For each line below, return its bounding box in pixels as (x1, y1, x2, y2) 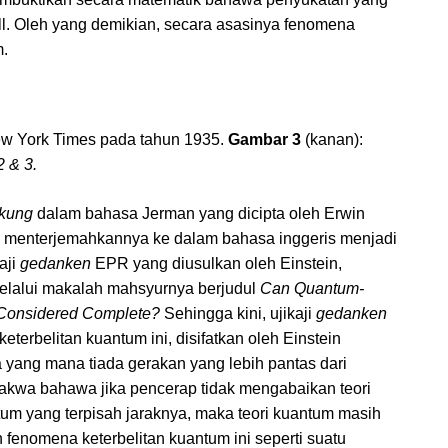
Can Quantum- (260, 280, 364, 298)
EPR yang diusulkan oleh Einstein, (95, 255, 342, 273)
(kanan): (301, 131, 363, 149)
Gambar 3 (228, 131, 301, 149)
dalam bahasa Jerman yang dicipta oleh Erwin (37, 205, 365, 223)
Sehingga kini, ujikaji (160, 305, 316, 323)
